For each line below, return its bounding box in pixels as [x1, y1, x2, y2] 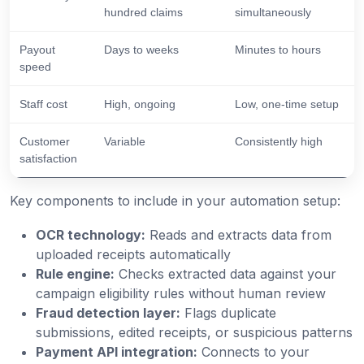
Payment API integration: [36, 343, 197, 360]
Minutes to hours [235, 42, 321, 56]
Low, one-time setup [235, 97, 339, 110]
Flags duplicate [180, 304, 276, 321]
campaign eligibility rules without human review [36, 284, 326, 301]
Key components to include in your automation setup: [10, 192, 340, 209]
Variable [104, 134, 145, 148]
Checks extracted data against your [115, 265, 336, 282]
